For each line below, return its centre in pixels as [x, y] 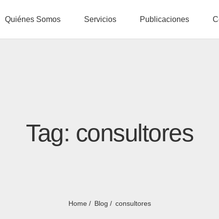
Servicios [100, 19]
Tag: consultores [109, 133]
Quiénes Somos [33, 19]
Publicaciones [164, 19]
